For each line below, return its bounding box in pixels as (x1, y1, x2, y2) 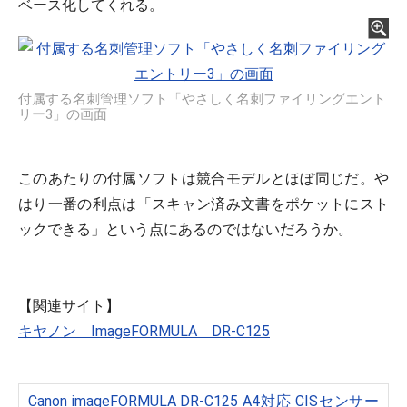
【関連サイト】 (18, 297, 120, 315)
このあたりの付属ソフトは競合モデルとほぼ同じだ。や (18, 170, 389, 188)
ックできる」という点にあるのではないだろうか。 (18, 221, 352, 239)
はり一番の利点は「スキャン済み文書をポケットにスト (18, 195, 389, 213)
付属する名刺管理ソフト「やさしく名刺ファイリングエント (18, 91, 386, 108)
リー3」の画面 (18, 106, 107, 124)
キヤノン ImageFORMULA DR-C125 (18, 323, 270, 341)
